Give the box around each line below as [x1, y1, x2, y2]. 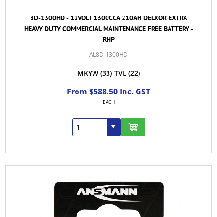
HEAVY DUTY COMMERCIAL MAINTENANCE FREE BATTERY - [24, 24, 193, 33]
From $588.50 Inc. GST [67, 86, 150, 97]
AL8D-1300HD [89, 50, 128, 59]
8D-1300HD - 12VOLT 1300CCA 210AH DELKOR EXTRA [30, 13, 187, 22]
